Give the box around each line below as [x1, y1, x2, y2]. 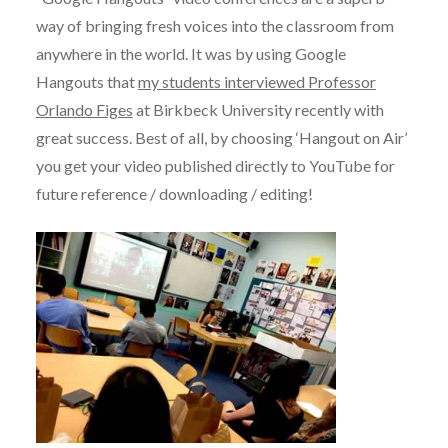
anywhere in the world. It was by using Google [35, 43, 346, 63]
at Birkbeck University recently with [132, 99, 384, 119]
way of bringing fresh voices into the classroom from [35, 15, 394, 35]
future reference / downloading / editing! [35, 183, 313, 203]
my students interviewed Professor [137, 71, 376, 91]
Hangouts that [35, 71, 138, 91]
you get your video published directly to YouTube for [35, 155, 395, 175]
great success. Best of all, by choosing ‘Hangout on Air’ [35, 127, 407, 147]
